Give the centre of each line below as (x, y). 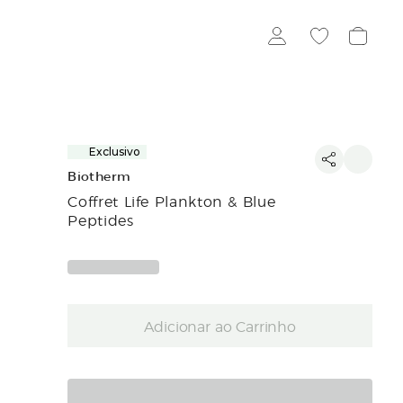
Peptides (101, 219)
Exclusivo (115, 152)
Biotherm (99, 177)
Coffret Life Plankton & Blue (172, 201)
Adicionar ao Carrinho (220, 326)
